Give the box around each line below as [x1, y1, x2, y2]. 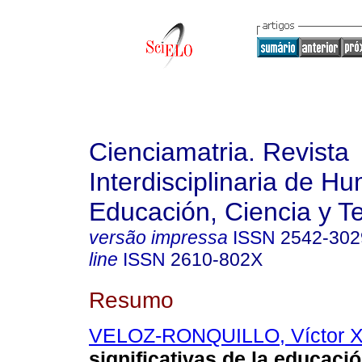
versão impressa [89, 227, 228, 248]
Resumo [89, 286, 174, 313]
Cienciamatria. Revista [89, 137, 349, 166]
